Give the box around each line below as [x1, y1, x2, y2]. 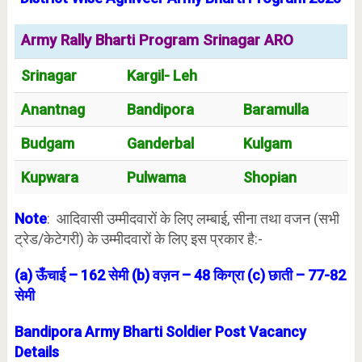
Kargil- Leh [126, 67, 197, 84]
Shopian [242, 169, 297, 186]
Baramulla [242, 101, 309, 118]
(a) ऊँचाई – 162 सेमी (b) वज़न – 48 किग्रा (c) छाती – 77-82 [14, 267, 346, 284]
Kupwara [20, 169, 78, 186]
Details [14, 343, 59, 360]
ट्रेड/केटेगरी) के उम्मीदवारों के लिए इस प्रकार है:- [14, 230, 263, 247]
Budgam [20, 135, 74, 152]
